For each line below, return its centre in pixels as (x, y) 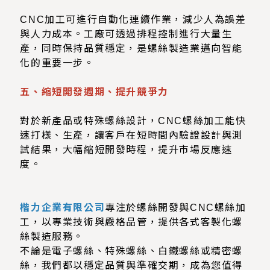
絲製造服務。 (52, 237)
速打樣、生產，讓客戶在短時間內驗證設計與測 (132, 136)
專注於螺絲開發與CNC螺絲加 (176, 208)
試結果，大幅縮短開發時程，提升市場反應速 (126, 150)
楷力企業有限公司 (63, 208)
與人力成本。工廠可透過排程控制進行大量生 (126, 34)
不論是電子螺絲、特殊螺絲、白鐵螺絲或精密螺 (132, 251)
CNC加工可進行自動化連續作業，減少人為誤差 (133, 20)
